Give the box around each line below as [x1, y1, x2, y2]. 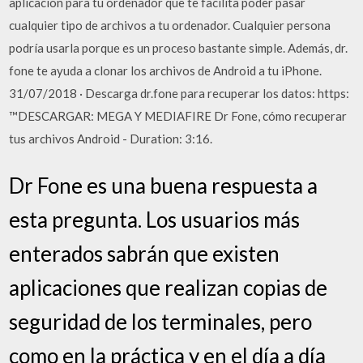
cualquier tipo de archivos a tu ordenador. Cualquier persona [9, 18, 331, 32]
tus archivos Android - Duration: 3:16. [9, 131, 213, 146]
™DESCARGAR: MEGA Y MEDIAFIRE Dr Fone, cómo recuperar [9, 109, 348, 123]
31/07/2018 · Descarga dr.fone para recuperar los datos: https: [9, 86, 350, 100]
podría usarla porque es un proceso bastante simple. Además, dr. [9, 41, 348, 55]
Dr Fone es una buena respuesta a [9, 172, 318, 199]
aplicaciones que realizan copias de [9, 274, 328, 301]
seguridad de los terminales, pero [9, 308, 313, 335]
